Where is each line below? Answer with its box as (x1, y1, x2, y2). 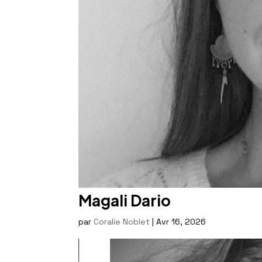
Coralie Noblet (94, 216, 150, 227)
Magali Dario (78, 190, 171, 210)
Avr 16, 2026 (156, 216, 206, 227)
